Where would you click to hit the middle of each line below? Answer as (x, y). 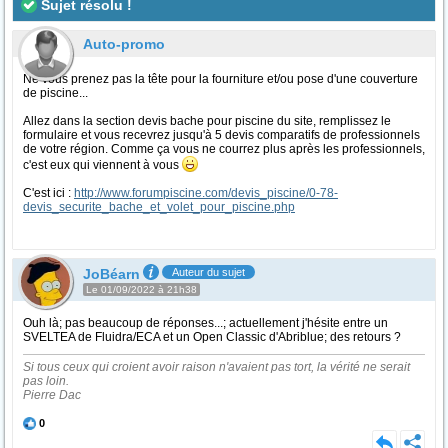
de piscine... (55, 93)
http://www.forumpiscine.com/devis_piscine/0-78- (206, 193)
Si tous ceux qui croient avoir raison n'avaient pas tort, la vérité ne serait (216, 367)
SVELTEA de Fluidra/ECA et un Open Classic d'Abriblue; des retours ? (212, 337)
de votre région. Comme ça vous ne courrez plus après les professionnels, (224, 149)
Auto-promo (124, 44)
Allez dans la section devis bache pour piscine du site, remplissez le (207, 121)
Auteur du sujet (208, 272)
